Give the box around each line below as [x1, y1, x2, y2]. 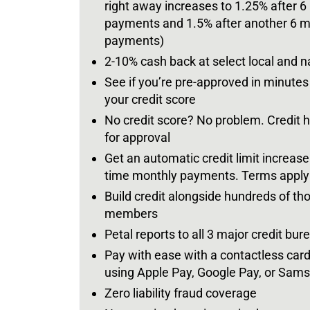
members [104, 206, 158, 221]
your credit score [104, 91, 196, 107]
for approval [104, 129, 170, 145]
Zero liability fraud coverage [104, 285, 257, 300]
